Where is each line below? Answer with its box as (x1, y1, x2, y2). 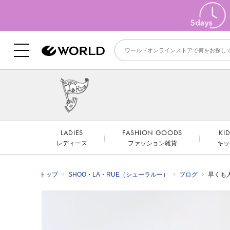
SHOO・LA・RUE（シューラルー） (68, 171, 169, 179)
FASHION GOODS (122, 128, 183, 138)
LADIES (60, 128, 84, 138)
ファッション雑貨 (127, 140, 177, 147)
